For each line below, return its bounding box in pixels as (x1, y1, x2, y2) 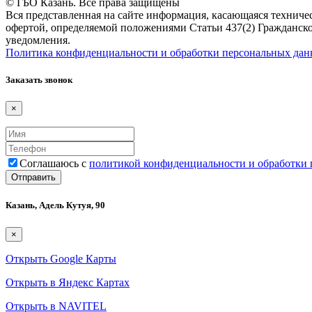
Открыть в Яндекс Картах (6, 276, 130, 288)
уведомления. (6, 33, 70, 46)
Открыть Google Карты (6, 252, 116, 265)
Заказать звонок (6, 74, 72, 85)
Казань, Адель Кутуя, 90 (6, 200, 105, 211)
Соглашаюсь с (19, 157, 89, 170)
